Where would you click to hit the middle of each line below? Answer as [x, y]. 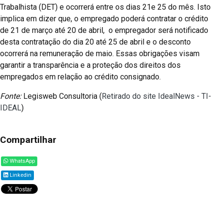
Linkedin [20, 175]
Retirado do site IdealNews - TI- [156, 96]
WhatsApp [22, 161]
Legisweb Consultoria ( [62, 96]
